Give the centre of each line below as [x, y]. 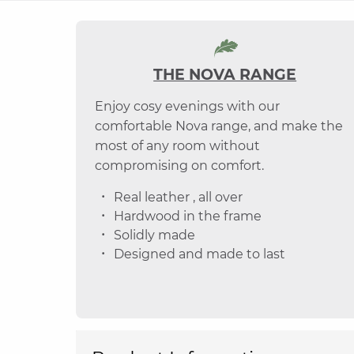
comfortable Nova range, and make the [219, 126]
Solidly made [154, 235]
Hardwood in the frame [188, 216]
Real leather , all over [178, 197]
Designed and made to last [200, 254]
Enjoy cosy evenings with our [187, 106]
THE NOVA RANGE [225, 75]
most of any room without [177, 146]
